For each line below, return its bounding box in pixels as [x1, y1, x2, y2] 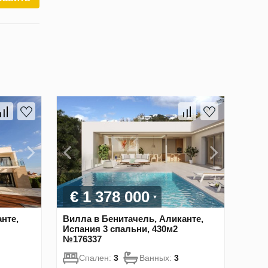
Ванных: [139, 253, 174, 263]
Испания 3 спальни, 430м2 [63, 224, 178, 234]
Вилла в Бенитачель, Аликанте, [63, 214, 203, 224]
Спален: [79, 253, 114, 263]
